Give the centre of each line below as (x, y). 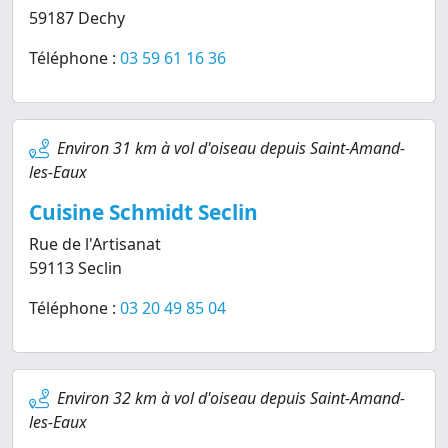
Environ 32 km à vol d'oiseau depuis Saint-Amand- (231, 398)
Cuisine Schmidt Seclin (143, 212)
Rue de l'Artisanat (95, 244)
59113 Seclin (75, 268)
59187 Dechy (77, 18)
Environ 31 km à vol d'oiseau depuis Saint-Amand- (231, 148)
